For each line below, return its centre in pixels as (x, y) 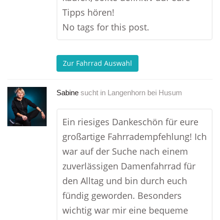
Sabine (68, 93)
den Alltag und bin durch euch (125, 181)
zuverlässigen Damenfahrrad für (129, 166)
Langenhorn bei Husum (145, 93)
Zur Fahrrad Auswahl (97, 63)
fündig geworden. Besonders (122, 195)
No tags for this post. (106, 27)
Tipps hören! (88, 12)
